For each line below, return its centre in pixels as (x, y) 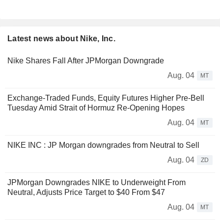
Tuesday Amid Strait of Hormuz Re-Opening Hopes (96, 108)
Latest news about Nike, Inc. (61, 39)
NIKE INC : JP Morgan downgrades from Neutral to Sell (103, 145)
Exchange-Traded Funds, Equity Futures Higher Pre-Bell (106, 98)
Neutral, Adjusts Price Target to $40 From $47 (86, 192)
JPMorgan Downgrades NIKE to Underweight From (96, 183)
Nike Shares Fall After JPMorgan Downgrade (86, 61)
